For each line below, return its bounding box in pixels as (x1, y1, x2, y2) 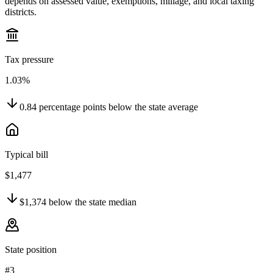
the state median (73, 197, 136, 208)
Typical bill (5, 149, 48, 160)
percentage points (37, 102, 108, 113)
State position (5, 244, 57, 255)
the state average (132, 102, 198, 113)
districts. (5, 7, 37, 18)
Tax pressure (5, 54, 54, 65)
